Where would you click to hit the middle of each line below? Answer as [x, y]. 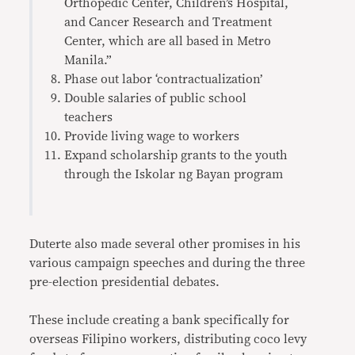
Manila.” [88, 60]
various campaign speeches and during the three [168, 263]
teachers [89, 117]
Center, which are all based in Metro [168, 41]
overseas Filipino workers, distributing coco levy [168, 339]
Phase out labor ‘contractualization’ [164, 79]
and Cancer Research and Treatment [168, 22]
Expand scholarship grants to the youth [176, 155]
